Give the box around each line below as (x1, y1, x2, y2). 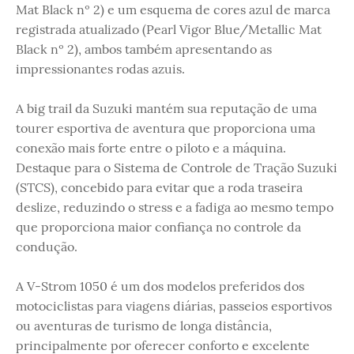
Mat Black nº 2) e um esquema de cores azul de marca (16, 2, 330, 17)
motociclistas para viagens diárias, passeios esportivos (16, 298, 332, 314)
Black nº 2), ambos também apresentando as (16, 41, 272, 57)
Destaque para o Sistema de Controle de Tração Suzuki (16, 160, 337, 175)
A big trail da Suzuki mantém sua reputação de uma (16, 100, 317, 116)
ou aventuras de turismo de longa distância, (16, 318, 272, 333)
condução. (16, 239, 77, 254)
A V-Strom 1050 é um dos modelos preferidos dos (16, 278, 304, 294)
